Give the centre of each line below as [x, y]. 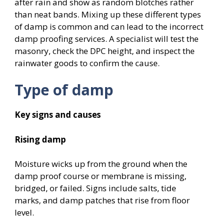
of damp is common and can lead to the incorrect [109, 26]
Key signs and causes [58, 115]
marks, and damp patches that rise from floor [102, 200]
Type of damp [64, 90]
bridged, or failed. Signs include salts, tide [95, 188]
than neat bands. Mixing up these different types [108, 14]
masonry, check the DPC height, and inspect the [105, 51]
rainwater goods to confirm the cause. [87, 63]
